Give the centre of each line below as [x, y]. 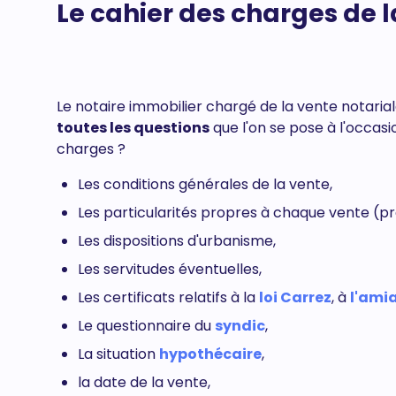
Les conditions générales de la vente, [205, 184]
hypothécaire [210, 354]
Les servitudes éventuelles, [170, 269]
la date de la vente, [144, 382]
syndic [240, 326]
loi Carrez [295, 297]
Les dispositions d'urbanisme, [177, 241]
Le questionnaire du [146, 326]
